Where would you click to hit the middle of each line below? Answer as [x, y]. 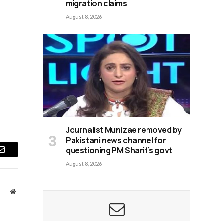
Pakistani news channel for [116, 140]
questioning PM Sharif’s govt [119, 151]
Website [26, 192]
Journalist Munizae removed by [124, 130]
